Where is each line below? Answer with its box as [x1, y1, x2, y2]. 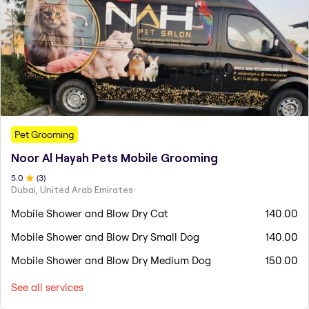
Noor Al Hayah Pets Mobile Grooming [11, 151, 218, 164]
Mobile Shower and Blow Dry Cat [11, 206, 168, 220]
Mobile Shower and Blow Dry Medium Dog [11, 253, 211, 267]
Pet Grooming [14, 128, 74, 141]
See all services [11, 280, 83, 294]
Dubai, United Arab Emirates [11, 183, 133, 195]
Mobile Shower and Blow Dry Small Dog [11, 230, 199, 243]
